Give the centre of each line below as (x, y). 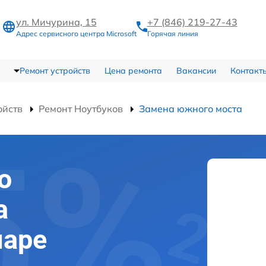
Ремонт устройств (55, 70)
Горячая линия (172, 34)
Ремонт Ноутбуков (81, 108)
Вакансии (196, 70)
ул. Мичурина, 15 (56, 22)
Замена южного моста (191, 108)
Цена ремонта (133, 70)
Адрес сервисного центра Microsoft (76, 34)
